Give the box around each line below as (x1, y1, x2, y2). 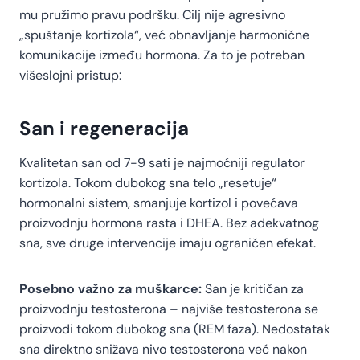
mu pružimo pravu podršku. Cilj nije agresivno (19, 6, 285, 24)
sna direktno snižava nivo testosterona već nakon (19, 341, 307, 358)
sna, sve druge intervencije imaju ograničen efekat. (19, 235, 316, 252)
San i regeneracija (19, 116, 189, 141)
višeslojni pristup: (19, 67, 121, 84)
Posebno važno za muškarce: (19, 280, 202, 298)
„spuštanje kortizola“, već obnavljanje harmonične (19, 27, 309, 44)
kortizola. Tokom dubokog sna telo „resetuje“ (19, 174, 276, 192)
